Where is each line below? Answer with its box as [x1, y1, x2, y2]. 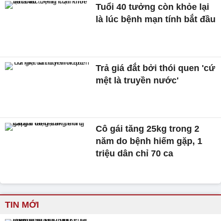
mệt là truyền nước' [96, 75, 179, 85]
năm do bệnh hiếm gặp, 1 [96, 136, 203, 147]
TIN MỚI [5, 200, 39, 210]
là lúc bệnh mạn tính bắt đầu [96, 14, 216, 24]
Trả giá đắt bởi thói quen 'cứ [96, 63, 216, 73]
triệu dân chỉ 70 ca [96, 148, 174, 159]
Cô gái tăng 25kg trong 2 [96, 124, 200, 134]
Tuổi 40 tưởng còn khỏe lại [96, 2, 210, 12]
